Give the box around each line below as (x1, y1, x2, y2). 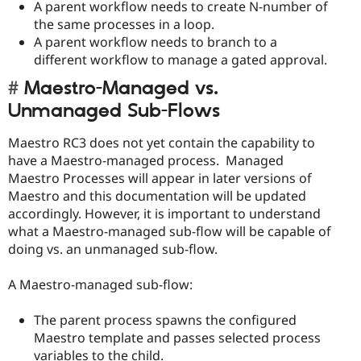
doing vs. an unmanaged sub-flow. (8, 239, 221, 258)
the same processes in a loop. (34, 15, 218, 34)
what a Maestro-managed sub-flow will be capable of (8, 222, 331, 240)
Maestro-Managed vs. (24, 77, 218, 102)
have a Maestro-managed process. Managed (8, 151, 284, 169)
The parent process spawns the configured (34, 311, 297, 330)
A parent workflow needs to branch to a (34, 33, 277, 52)
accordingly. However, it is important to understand (8, 204, 321, 222)
